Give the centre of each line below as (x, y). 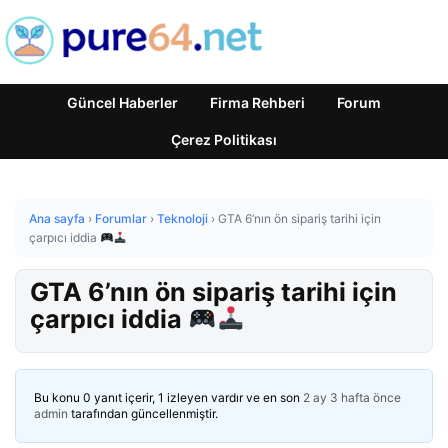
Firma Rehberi (257, 102)
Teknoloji (182, 218)
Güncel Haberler (122, 102)
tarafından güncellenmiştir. (143, 413)
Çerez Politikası (224, 139)
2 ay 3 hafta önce (352, 397)
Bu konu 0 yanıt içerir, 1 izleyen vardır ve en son (168, 397)
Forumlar (121, 218)
